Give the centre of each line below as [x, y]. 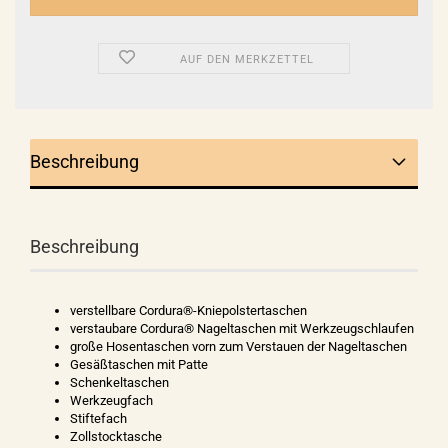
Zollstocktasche [116, 436]
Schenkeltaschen [119, 382]
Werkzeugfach [111, 400]
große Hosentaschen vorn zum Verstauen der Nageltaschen [238, 346]
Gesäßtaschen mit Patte [139, 364]
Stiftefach [98, 418]
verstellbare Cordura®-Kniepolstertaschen [188, 310]
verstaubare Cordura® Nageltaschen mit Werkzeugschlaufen [242, 328]
